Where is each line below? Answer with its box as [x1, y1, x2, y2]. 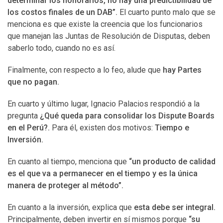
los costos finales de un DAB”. [7, 7, 119, 17]
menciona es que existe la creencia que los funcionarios [7, 19, 203, 29]
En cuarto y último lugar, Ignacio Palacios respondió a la [7, 99, 200, 109]
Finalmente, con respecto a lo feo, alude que [7, 65, 161, 75]
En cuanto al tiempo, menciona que [7, 157, 129, 166]
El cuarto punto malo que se [119, 7, 216, 17]
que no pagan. [7, 77, 59, 87]
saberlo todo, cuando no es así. [7, 43, 115, 53]
